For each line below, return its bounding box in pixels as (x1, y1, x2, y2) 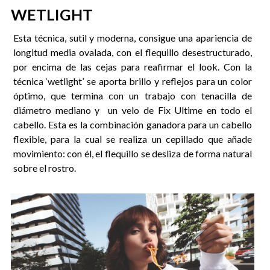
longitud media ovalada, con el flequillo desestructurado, (13, 46, 253, 58)
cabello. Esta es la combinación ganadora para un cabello (13, 118, 253, 130)
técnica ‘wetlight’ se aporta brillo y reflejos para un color (13, 75, 253, 87)
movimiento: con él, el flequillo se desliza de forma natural (13, 147, 253, 159)
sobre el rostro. (13, 162, 76, 174)
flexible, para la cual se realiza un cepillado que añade (13, 133, 253, 145)
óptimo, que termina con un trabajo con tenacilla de (13, 89, 253, 101)
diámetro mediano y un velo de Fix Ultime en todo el (13, 104, 253, 116)
